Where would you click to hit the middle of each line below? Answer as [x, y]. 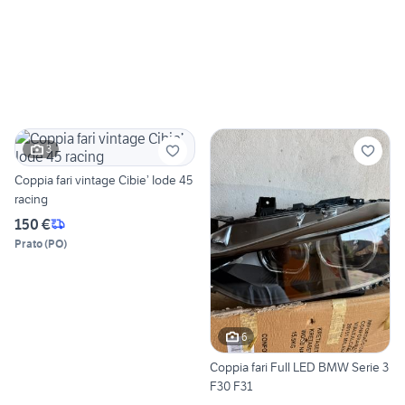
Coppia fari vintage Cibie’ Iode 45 [45, 179]
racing [31, 198]
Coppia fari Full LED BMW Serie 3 [299, 367]
